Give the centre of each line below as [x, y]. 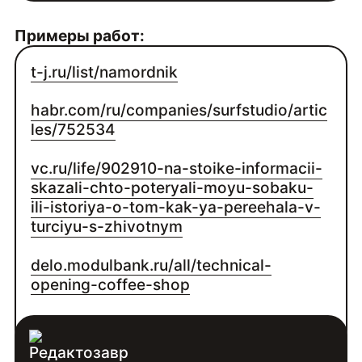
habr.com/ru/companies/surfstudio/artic [179, 110]
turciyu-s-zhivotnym [107, 227]
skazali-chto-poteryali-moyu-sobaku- [173, 188]
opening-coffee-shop [111, 285]
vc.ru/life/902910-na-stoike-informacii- [177, 168]
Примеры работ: [79, 36]
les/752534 [74, 130]
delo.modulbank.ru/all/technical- [152, 265]
